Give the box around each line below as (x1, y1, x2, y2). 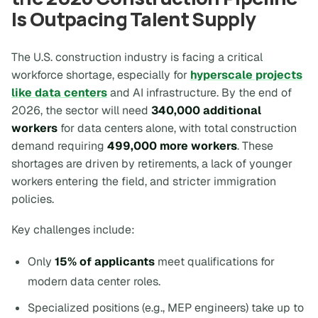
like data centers (11, 85, 107, 100)
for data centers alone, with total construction (57, 121, 297, 136)
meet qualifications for (155, 253, 275, 269)
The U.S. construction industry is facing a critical (11, 50, 263, 65)
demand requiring (11, 138, 107, 153)
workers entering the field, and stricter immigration (11, 174, 276, 189)
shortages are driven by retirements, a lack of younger (11, 156, 292, 171)
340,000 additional (151, 103, 261, 118)
